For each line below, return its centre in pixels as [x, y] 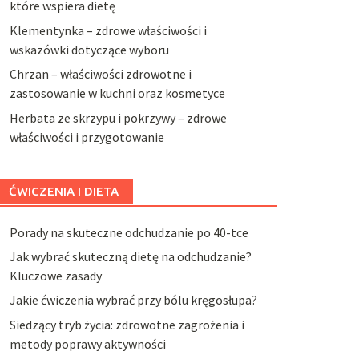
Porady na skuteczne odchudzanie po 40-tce [129, 232]
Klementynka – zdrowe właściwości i [108, 30]
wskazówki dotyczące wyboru [89, 49]
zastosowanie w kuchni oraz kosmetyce [117, 93]
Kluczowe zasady [55, 275]
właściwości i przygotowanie [87, 137]
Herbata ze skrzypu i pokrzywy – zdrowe [118, 117]
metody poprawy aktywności [87, 343]
